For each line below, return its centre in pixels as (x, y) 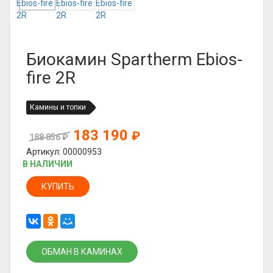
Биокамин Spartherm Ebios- (134, 59)
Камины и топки (58, 107)
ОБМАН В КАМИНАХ (82, 252)
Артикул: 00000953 (64, 152)
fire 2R (51, 78)
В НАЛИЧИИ (48, 164)
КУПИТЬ (58, 186)
